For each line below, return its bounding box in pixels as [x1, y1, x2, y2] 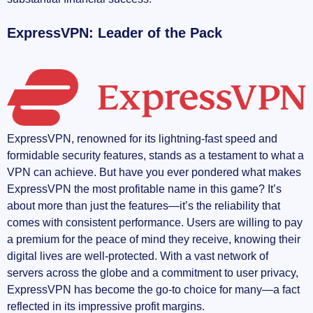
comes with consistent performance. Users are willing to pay [7, 217, 303, 229]
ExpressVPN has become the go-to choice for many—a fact [7, 284, 300, 296]
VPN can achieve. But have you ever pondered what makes [7, 166, 301, 179]
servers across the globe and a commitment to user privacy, [7, 267, 298, 279]
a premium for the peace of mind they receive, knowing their [7, 233, 300, 246]
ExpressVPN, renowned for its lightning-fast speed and [7, 133, 277, 145]
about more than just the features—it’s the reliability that [7, 200, 280, 212]
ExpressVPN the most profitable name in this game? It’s [7, 183, 282, 196]
